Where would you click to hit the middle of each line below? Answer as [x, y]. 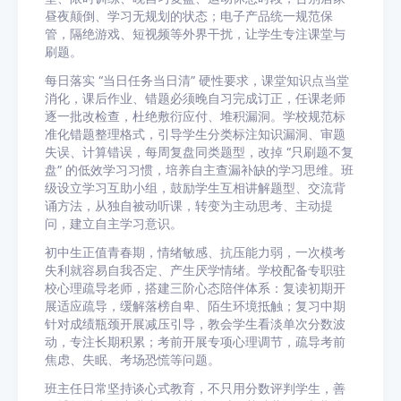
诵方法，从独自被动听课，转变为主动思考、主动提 [189, 206]
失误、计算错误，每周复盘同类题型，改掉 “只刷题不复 [199, 152]
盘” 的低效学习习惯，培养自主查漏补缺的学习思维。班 [199, 170]
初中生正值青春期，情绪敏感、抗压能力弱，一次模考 [195, 252]
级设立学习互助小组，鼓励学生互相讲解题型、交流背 [195, 188]
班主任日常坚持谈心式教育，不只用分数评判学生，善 [195, 388]
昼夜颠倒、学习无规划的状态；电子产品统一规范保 [189, 16]
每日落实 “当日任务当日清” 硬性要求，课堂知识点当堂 [197, 81]
